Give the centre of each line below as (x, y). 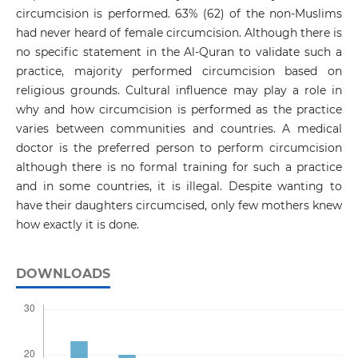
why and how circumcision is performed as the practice (179, 110)
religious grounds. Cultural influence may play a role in (179, 91)
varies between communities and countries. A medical (179, 129)
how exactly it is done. (77, 225)
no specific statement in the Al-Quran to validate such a (179, 52)
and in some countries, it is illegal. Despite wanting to (179, 187)
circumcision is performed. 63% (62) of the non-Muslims (179, 14)
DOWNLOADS (63, 274)
